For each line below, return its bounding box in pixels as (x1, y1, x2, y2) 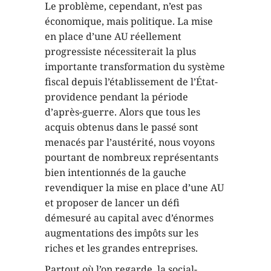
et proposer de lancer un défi (45, 196, 180, 209)
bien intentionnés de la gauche (45, 166, 186, 179)
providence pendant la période (45, 90, 188, 103)
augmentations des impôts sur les (45, 226, 198, 240)
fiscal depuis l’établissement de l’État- (45, 75, 218, 88)
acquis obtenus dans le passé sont (45, 120, 198, 134)
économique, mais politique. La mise (45, 15, 213, 28)
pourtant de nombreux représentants (45, 151, 218, 164)
